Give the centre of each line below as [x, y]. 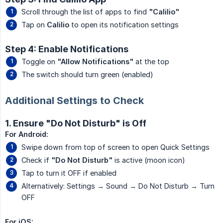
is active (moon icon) [149, 160]
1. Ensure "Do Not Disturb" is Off [76, 123]
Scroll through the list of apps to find [85, 12]
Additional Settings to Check [74, 101]
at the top [151, 62]
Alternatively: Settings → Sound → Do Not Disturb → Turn [118, 186]
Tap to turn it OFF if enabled [69, 173]
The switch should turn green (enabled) [87, 75]
